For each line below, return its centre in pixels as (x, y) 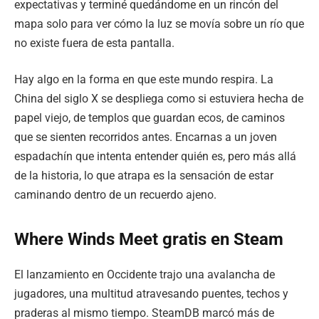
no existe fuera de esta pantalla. (94, 43)
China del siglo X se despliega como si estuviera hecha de (159, 99)
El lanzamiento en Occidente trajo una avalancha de (145, 275)
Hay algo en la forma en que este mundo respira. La (144, 80)
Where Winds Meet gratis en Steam (149, 240)
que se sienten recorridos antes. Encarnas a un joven (146, 137)
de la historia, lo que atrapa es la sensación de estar (144, 176)
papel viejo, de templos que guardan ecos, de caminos (150, 118)
